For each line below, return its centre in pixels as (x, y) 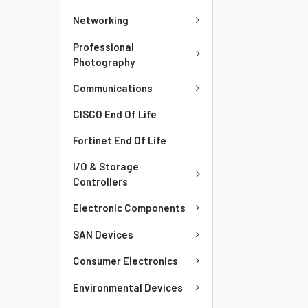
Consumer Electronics (125, 261)
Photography (104, 62)
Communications (113, 88)
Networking (101, 20)
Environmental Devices (128, 287)
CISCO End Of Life (115, 114)
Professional (103, 46)
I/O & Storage (106, 166)
